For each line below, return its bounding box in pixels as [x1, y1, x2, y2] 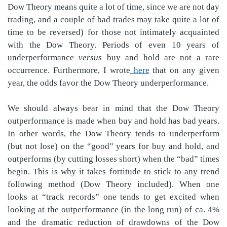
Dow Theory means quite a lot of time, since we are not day [8, 2, 219, 12]
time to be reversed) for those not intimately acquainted [8, 27, 219, 37]
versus [79, 52, 102, 62]
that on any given [149, 65, 219, 75]
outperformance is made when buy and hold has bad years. [8, 116, 219, 126]
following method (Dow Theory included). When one [8, 179, 219, 189]
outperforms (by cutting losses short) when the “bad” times [8, 154, 219, 164]
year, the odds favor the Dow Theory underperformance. [8, 78, 209, 88]
